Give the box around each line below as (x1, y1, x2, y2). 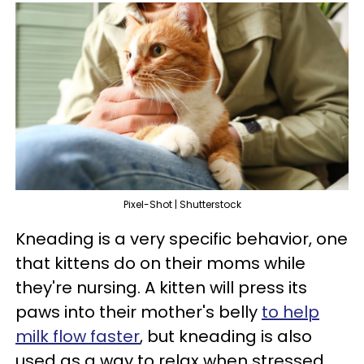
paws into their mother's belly (15, 300, 262, 323)
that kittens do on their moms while (15, 251, 305, 275)
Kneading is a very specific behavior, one (15, 227, 348, 250)
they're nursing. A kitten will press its (15, 275, 307, 299)
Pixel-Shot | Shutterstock (123, 197, 241, 211)
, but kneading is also (140, 324, 312, 348)
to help (262, 300, 319, 323)
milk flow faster (15, 324, 140, 348)
